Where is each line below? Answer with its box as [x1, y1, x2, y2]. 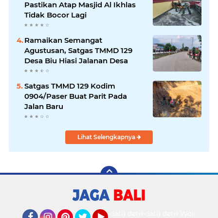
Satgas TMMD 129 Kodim [24, 81, 115, 91]
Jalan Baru [24, 101, 63, 111]
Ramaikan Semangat [24, 35, 102, 45]
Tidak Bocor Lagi [24, 10, 87, 19]
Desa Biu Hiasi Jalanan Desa [24, 55, 128, 65]
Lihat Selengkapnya [77, 133, 137, 141]
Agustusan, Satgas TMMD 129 [24, 45, 132, 55]
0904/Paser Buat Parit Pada [24, 91, 127, 101]
